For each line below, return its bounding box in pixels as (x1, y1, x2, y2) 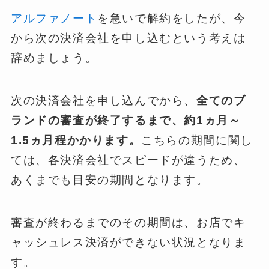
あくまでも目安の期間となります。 (10, 174, 209, 187)
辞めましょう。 (10, 52, 98, 65)
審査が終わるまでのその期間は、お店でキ (10, 216, 246, 229)
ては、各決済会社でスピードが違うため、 (10, 154, 246, 167)
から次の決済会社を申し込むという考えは (10, 32, 246, 45)
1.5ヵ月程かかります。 (10, 134, 142, 147)
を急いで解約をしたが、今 (97, 12, 246, 25)
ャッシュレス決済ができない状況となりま (10, 235, 246, 249)
